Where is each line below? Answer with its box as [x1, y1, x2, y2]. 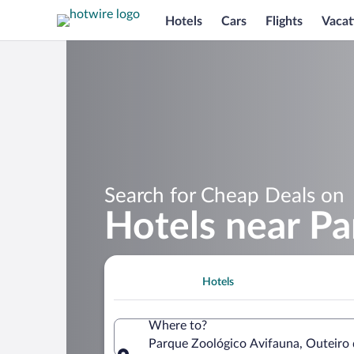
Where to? [149, 318, 207, 332]
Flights [265, 14, 303, 28]
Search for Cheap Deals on [104, 185, 345, 206]
